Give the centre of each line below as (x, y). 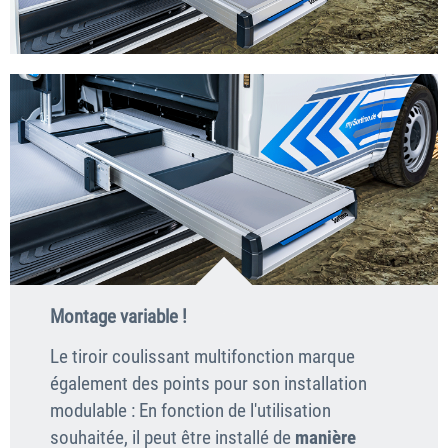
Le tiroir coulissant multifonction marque (202, 356)
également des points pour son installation (208, 383)
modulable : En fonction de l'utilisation (190, 410)
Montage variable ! (118, 316)
